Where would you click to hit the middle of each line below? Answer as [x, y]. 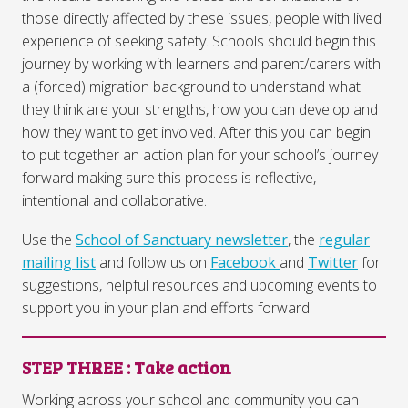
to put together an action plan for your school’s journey [200, 154]
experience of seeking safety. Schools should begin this [199, 41]
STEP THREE [72, 367]
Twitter [333, 262]
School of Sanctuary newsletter [182, 239]
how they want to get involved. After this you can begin [196, 132]
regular [344, 239]
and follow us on [153, 262]
